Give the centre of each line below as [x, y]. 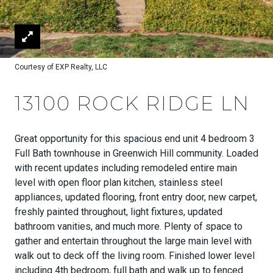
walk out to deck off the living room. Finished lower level [135, 256]
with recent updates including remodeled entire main [126, 168]
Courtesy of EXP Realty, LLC [61, 67]
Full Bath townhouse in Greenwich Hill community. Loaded [136, 153]
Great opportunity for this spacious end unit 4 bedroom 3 [135, 139]
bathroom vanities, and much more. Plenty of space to [129, 226]
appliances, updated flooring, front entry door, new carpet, [136, 197]
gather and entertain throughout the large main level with [133, 241]
